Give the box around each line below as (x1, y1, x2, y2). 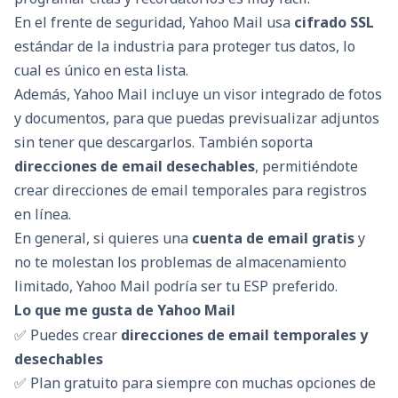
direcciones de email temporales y (121, 325, 368, 346)
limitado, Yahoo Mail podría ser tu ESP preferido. (14, 276, 338, 297)
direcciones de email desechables (14, 156, 255, 177)
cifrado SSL (294, 12, 374, 33)
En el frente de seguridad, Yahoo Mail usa (14, 12, 294, 33)
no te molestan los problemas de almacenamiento (14, 252, 346, 273)
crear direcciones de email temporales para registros (14, 180, 367, 201)
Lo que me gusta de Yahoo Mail (14, 300, 235, 321)
